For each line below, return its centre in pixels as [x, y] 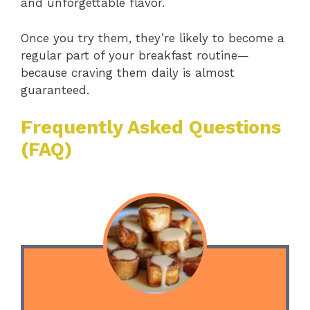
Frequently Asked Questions [151, 127]
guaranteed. [55, 90]
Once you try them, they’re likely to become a [153, 38]
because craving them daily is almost [128, 72]
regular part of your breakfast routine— [135, 55]
